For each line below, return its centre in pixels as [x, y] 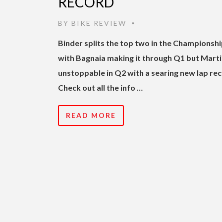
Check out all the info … [100, 87]
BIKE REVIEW [99, 23]
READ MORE [91, 115]
